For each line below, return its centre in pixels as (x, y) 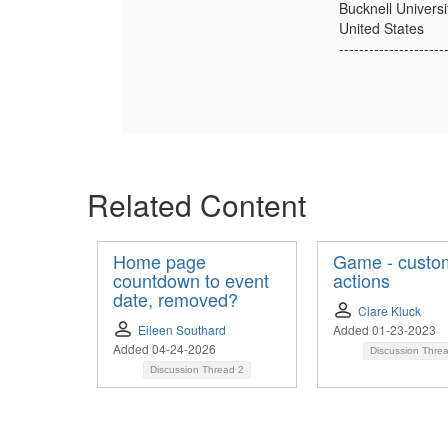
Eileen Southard (182, 329)
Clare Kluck (389, 310)
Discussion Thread (194, 369)
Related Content (196, 204)
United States (381, 27)
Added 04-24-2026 (164, 348)
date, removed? (175, 298)
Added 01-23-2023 (384, 329)
